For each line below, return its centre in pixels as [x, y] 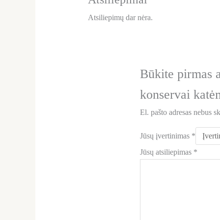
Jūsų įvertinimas [166, 136]
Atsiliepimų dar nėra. [120, 17]
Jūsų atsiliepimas [167, 152]
